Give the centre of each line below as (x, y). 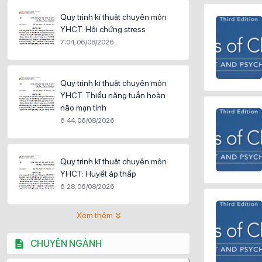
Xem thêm (94, 215)
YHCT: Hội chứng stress (103, 29)
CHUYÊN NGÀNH (66, 244)
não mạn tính (83, 108)
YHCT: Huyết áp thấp (98, 174)
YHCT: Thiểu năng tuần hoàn (113, 95)
